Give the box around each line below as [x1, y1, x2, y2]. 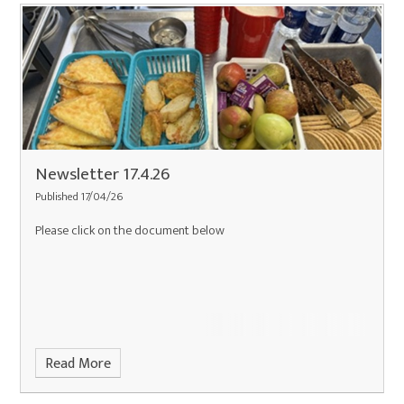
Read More [44, 351, 111, 376]
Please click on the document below [35, 219, 225, 242]
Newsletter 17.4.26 [35, 160, 170, 189]
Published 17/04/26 [35, 188, 124, 207]
